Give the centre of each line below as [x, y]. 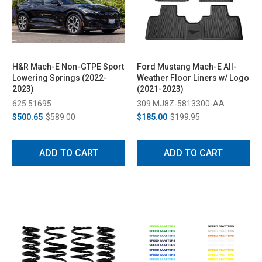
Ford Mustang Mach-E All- [187, 66]
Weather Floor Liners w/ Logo [193, 77]
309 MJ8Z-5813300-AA [181, 103]
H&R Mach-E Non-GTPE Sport [68, 66]
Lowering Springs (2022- [60, 77]
